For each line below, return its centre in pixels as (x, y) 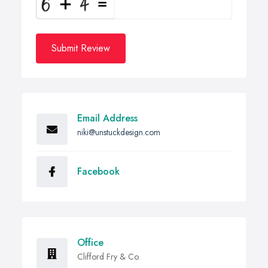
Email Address (107, 118)
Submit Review (81, 48)
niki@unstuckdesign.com (119, 133)
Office (90, 243)
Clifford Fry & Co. (109, 257)
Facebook (98, 172)
